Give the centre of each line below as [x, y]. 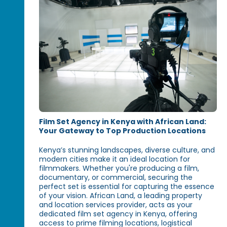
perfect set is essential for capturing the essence [127, 187]
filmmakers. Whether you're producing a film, [119, 168]
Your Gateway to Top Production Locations [123, 131]
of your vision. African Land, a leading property [121, 196]
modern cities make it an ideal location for [115, 159]
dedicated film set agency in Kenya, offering [118, 214]
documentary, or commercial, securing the [116, 178]
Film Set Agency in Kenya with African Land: [123, 122]
